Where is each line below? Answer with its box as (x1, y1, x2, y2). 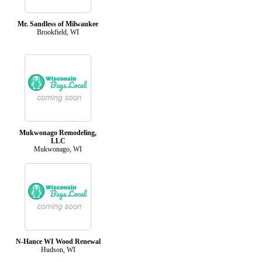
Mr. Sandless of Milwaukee (18, 19, 98, 28)
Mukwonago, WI (34, 144, 82, 153)
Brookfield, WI (37, 27, 79, 36)
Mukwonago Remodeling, (19, 128, 96, 137)
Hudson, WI (40, 245, 75, 254)
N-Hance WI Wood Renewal (15, 237, 101, 246)
